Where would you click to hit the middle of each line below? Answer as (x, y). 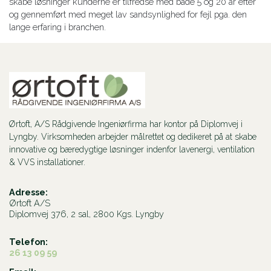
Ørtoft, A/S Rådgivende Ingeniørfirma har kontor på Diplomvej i (126, 124)
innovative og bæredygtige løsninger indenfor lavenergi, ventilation (132, 150)
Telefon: (28, 242)
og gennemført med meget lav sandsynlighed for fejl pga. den (128, 15)
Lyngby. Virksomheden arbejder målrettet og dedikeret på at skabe (133, 137)
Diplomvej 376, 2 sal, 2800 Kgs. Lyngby (87, 214)
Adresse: (28, 192)
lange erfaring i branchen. (57, 27)
